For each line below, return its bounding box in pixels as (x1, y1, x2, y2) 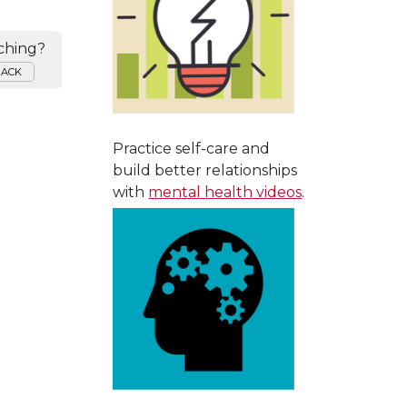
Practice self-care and (113, 140, 271, 157)
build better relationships (113, 162, 298, 179)
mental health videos (148, 184, 303, 201)
